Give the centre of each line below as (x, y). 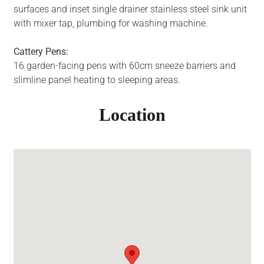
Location (132, 115)
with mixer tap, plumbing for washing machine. (110, 24)
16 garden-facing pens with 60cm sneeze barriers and (124, 66)
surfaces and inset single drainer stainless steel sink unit (130, 9)
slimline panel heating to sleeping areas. (97, 80)
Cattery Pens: (41, 52)
